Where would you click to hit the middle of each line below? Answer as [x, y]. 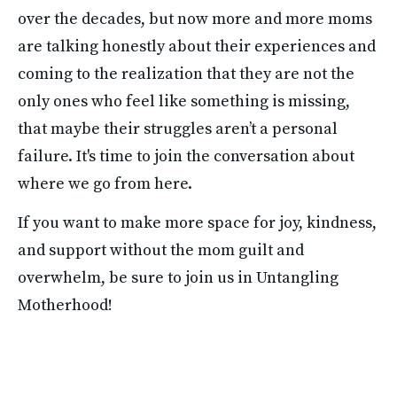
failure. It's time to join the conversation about [186, 156]
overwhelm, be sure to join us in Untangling [178, 278]
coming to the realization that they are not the [186, 74]
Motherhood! [65, 306]
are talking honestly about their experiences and [197, 46]
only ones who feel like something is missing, [184, 101]
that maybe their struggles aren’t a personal [178, 128]
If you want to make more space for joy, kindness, [197, 223]
